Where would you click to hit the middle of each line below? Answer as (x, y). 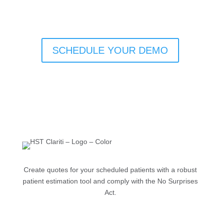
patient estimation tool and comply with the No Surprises (110, 181)
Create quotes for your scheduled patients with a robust (110, 169)
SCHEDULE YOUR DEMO (110, 50)
